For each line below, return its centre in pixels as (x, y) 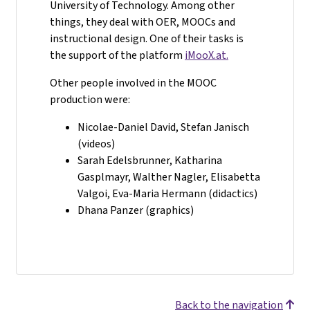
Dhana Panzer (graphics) (136, 210)
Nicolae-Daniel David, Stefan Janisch (163, 127)
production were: (90, 99)
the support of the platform (117, 55)
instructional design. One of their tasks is (147, 38)
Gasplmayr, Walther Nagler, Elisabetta (169, 176)
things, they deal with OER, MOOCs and (143, 21)
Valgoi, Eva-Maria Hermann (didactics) (167, 193)
